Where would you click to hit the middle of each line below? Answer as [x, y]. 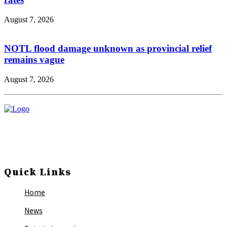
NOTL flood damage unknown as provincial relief [108, 48]
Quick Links [37, 172]
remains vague [34, 59]
